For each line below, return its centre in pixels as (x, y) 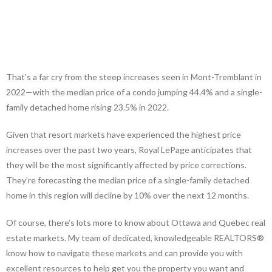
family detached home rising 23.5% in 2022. (87, 107)
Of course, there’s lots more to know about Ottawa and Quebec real (136, 222)
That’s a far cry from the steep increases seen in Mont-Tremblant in (134, 76)
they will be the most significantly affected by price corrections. (126, 165)
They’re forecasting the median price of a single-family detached (128, 180)
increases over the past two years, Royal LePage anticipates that (129, 149)
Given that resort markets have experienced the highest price (124, 134)
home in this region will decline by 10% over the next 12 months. (127, 195)
